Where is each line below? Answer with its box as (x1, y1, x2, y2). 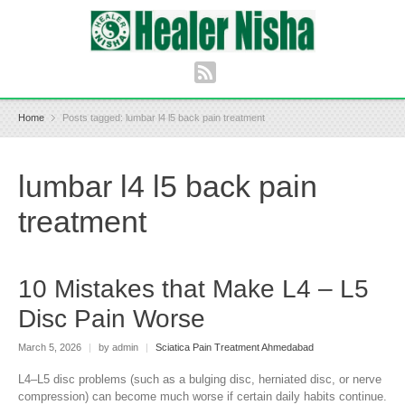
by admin (96, 341, 141, 353)
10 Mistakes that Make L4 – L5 (18, 275, 369, 304)
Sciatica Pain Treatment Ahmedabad (155, 341, 314, 353)
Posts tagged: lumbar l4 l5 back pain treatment (62, 111, 265, 123)
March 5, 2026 (18, 341, 84, 353)
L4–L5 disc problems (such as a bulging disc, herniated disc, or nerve (18, 372, 381, 387)
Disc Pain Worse (18, 305, 205, 334)
